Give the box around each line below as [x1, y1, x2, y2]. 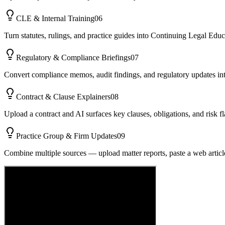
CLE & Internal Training [16, 14, 94, 23]
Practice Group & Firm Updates [16, 131, 117, 140]
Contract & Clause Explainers [16, 92, 110, 101]
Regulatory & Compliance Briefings [16, 53, 131, 62]
